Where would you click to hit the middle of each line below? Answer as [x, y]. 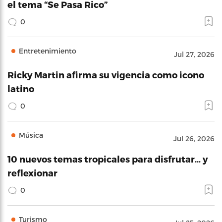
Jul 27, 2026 [194, 54]
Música [31, 135]
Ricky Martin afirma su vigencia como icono [106, 74]
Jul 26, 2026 [194, 138]
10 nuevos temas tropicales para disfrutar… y [108, 159]
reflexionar [32, 172]
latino [21, 88]
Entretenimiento [48, 51]
